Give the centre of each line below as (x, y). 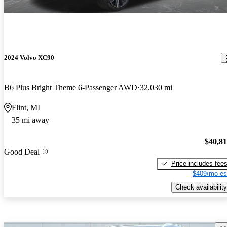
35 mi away (30, 120)
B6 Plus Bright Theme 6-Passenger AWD (71, 88)
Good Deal (22, 152)
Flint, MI (26, 108)
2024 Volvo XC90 (29, 58)
